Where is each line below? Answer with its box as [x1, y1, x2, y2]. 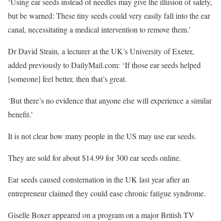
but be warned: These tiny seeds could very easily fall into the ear [8, 10, 210, 21]
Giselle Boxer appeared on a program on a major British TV [8, 210, 194, 220]
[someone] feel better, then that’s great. [8, 74, 129, 84]
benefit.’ [8, 109, 33, 119]
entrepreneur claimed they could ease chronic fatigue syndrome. [8, 188, 206, 198]
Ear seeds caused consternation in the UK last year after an [8, 174, 189, 184]
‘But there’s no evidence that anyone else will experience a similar [8, 95, 212, 106]
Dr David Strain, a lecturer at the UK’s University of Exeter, [8, 46, 194, 56]
